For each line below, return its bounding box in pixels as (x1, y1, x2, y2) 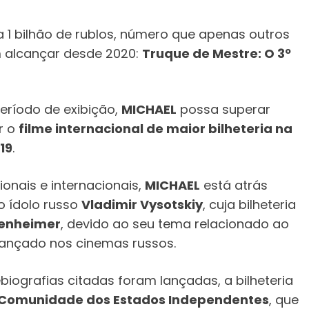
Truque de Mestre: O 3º (142, 44, 291, 62)
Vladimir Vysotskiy (81, 195, 203, 213)
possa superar (177, 101, 270, 119)
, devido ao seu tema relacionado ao (61, 215, 289, 232)
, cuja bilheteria (203, 195, 296, 213)
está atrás (200, 176, 268, 194)
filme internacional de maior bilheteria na (19, 120, 292, 138)
